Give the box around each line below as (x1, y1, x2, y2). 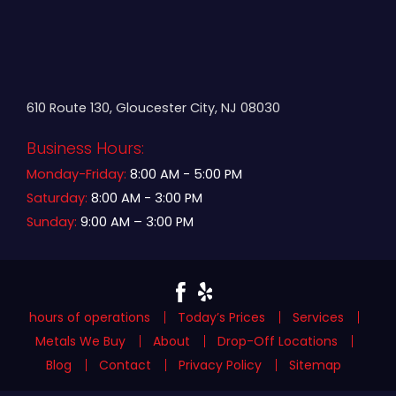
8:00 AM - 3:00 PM (88, 188, 202, 207)
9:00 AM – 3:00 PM (77, 212, 194, 231)
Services (292, 308, 344, 327)
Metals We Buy (34, 332, 126, 351)
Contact (99, 356, 151, 375)
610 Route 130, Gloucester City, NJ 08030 (27, 99, 280, 118)
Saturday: (27, 188, 88, 207)
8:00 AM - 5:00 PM (126, 164, 242, 183)
